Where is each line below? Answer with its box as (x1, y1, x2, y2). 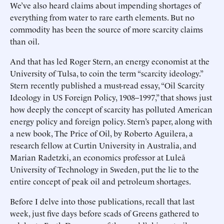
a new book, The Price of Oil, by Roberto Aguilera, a (10, 127, 193, 138)
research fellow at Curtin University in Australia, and (10, 139, 196, 150)
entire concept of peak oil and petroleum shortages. (10, 175, 191, 186)
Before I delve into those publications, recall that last (10, 195, 194, 206)
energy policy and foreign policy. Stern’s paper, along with (10, 115, 212, 126)
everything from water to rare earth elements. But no (10, 11, 194, 22)
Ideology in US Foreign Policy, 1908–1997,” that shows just (10, 91, 212, 102)
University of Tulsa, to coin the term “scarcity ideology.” (10, 67, 202, 78)
